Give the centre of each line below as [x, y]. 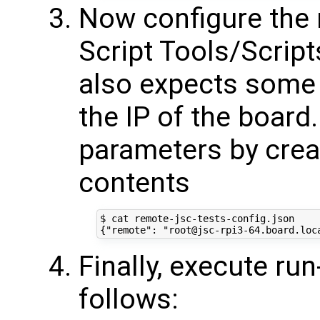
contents [134, 182]
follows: [129, 300]
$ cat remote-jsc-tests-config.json [200, 218]
